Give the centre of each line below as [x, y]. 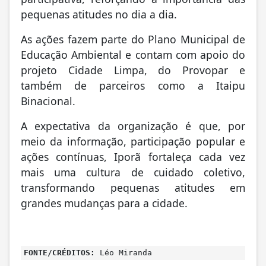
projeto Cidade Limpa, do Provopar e [133, 72]
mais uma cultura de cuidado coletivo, [133, 174]
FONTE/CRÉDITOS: [59, 254]
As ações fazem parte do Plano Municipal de [133, 41]
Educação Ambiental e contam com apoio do [133, 56]
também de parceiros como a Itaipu [133, 87]
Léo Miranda [123, 254]
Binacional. [48, 102]
